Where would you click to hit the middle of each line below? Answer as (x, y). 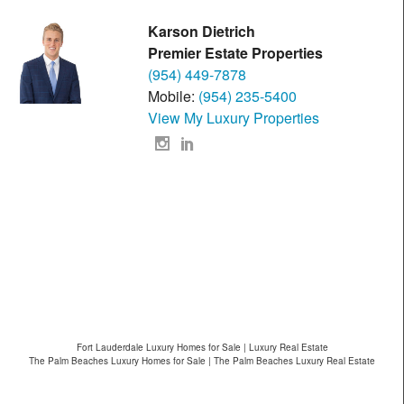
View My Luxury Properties (234, 118)
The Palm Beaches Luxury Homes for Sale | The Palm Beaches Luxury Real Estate (202, 361)
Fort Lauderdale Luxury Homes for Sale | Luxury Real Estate (202, 348)
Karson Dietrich (202, 32)
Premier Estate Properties (236, 53)
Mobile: (174, 96)
